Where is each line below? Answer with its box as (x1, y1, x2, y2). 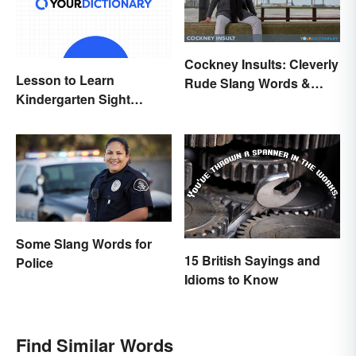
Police (16, 253, 53, 273)
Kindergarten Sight (16, 89, 130, 108)
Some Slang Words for (16, 234, 152, 253)
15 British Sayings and (184, 250, 320, 269)
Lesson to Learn (16, 70, 114, 89)
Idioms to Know (184, 269, 278, 288)
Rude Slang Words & (184, 73, 311, 92)
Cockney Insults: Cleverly (184, 54, 339, 73)
